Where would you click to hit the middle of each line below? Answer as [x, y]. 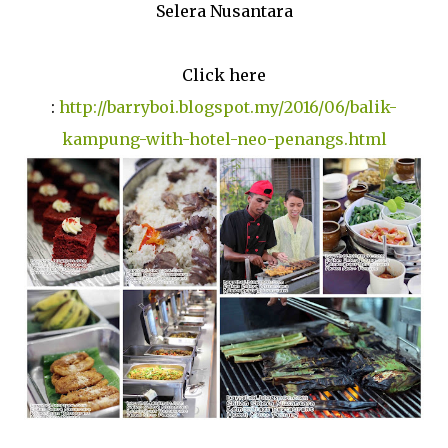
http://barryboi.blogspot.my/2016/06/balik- [228, 106]
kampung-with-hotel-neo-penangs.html [224, 138]
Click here [224, 74]
